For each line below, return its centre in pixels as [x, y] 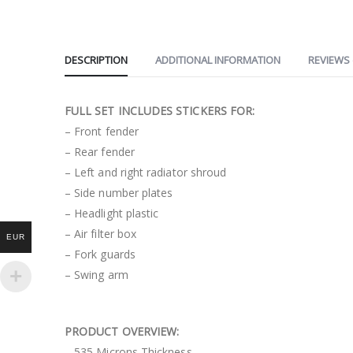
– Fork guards [100, 254]
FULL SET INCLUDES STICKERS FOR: [160, 110]
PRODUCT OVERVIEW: [122, 331]
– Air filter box [101, 233]
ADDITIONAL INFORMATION [218, 59]
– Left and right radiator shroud [146, 172]
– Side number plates [119, 192]
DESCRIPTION [96, 59]
